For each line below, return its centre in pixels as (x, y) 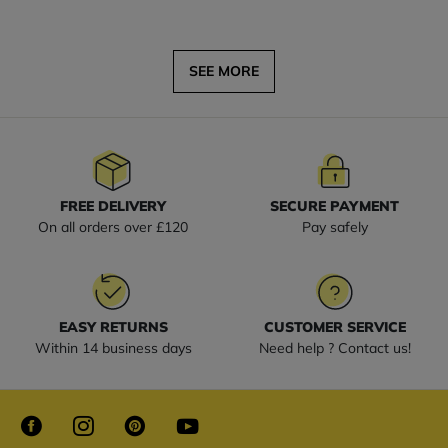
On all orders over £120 (113, 227)
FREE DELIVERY (113, 206)
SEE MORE (224, 71)
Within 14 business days (113, 348)
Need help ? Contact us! (334, 348)
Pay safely (334, 227)
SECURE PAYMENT (335, 206)
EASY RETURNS (113, 327)
